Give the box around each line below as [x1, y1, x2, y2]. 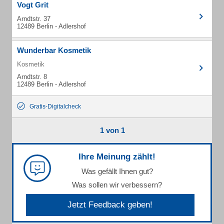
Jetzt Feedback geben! [67, 200, 153, 209]
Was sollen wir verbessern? [72, 180, 162, 189]
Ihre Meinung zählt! [78, 152, 155, 161]
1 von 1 [99, 126, 125, 134]
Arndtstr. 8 [17, 73, 47, 80]
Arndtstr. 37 [17, 15, 50, 22]
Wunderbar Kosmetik [17, 46, 91, 54]
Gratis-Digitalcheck [29, 103, 81, 110]
